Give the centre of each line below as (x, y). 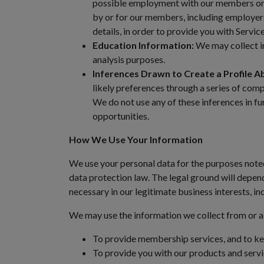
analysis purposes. (129, 59)
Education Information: (143, 45)
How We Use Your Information (136, 139)
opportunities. (121, 116)
